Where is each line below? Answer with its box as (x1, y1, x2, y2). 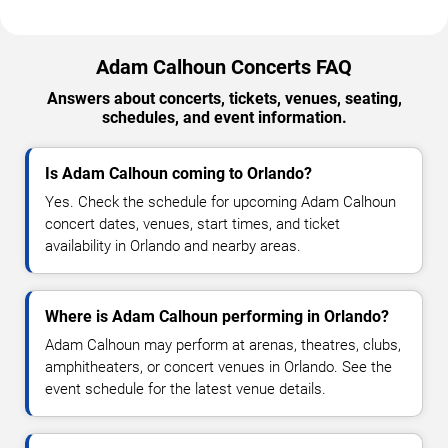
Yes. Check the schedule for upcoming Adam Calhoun (45, 192, 396, 211)
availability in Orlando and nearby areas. (45, 236, 301, 255)
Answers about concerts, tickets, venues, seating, (46, 88, 402, 108)
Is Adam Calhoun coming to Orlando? (45, 163, 312, 183)
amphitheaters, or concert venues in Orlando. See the (45, 357, 392, 376)
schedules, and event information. (101, 107, 347, 127)
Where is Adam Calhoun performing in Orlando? (45, 306, 389, 326)
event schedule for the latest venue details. (45, 379, 326, 398)
